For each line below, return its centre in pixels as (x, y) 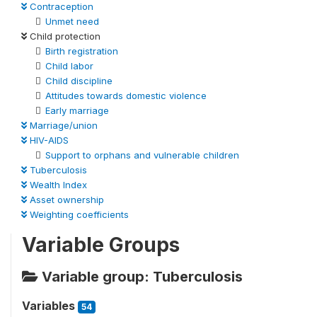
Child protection (64, 36)
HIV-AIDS (48, 140)
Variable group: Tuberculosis (140, 277)
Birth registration (82, 51)
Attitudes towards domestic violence (126, 96)
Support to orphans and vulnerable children (142, 155)
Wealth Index (57, 185)
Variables (50, 306)
